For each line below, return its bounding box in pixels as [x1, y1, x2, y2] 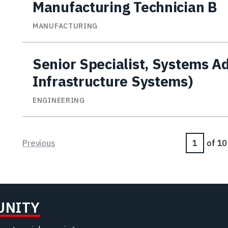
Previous [22, 138, 55, 149]
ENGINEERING [33, 96, 85, 105]
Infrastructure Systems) [33, 72, 193, 91]
